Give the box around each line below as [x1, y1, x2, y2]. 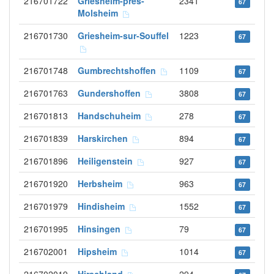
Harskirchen [78, 132, 133, 144]
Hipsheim [78, 245, 122, 257]
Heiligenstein [78, 155, 138, 167]
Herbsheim [78, 177, 127, 190]
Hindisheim [78, 200, 130, 212]
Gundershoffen [78, 87, 146, 99]
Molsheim [78, 7, 123, 19]
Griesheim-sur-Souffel [78, 29, 169, 42]
